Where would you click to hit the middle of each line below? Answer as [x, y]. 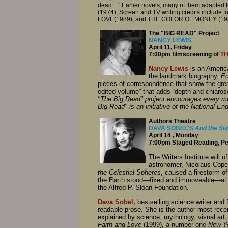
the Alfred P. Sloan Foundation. [143, 187]
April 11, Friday [170, 47]
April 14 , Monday [174, 135]
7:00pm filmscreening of [184, 54]
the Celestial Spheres [129, 172]
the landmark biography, [185, 76]
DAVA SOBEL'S [172, 128]
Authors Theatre [172, 121]
